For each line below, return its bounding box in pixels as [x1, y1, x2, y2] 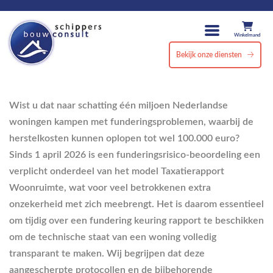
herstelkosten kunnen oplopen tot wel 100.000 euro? [9, 133, 239, 143]
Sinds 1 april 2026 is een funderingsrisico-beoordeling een [9, 150, 260, 160]
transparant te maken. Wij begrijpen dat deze [9, 249, 205, 258]
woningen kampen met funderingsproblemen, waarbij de [9, 117, 253, 127]
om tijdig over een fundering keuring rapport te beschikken [9, 216, 264, 225]
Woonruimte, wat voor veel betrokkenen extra [9, 183, 211, 193]
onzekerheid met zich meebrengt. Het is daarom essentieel [9, 199, 264, 209]
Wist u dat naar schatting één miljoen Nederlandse [9, 101, 228, 110]
